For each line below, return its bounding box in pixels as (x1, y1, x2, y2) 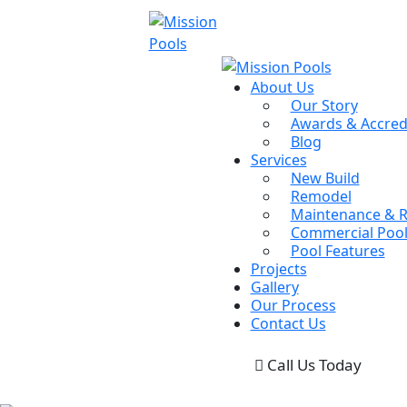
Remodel (290, 185, 352, 206)
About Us (250, 76, 314, 97)
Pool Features (290, 240, 385, 261)
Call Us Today (263, 353, 362, 375)
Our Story (290, 94, 358, 115)
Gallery (250, 276, 299, 297)
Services (250, 149, 307, 170)
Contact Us (250, 313, 326, 333)
